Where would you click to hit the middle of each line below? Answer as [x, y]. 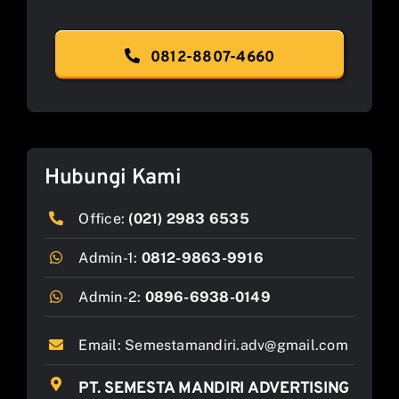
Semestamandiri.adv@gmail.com [236, 345]
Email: [102, 345]
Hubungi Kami [113, 178]
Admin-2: [112, 297]
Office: [104, 218]
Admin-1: [110, 257]
